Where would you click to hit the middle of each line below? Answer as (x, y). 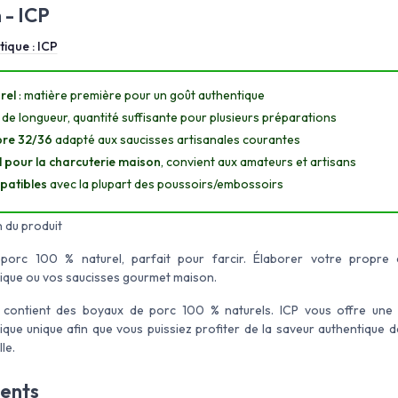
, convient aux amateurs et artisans (258, 162)
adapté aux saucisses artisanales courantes (176, 140)
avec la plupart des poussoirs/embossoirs (165, 184)
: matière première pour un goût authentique (140, 96)
